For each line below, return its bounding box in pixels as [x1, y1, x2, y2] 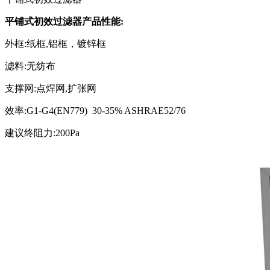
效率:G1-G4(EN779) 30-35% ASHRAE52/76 [5, 105, 186, 116]
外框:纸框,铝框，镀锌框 [5, 39, 106, 49]
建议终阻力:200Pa [5, 128, 80, 138]
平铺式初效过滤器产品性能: [5, 16, 124, 27]
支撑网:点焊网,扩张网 [5, 83, 96, 93]
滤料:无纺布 [5, 61, 55, 71]
